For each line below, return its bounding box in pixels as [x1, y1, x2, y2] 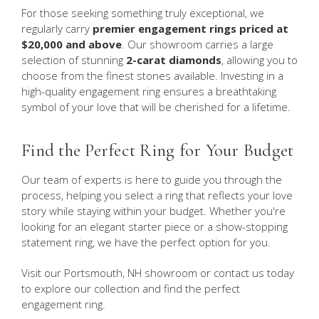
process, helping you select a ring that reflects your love [21, 187, 293, 202]
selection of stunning [21, 52, 126, 67]
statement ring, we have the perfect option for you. [21, 234, 271, 249]
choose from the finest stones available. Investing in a [21, 68, 283, 83]
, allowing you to [221, 52, 298, 67]
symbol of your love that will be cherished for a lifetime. [21, 99, 291, 114]
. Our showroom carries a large [122, 36, 273, 51]
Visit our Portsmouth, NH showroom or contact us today [21, 265, 294, 280]
